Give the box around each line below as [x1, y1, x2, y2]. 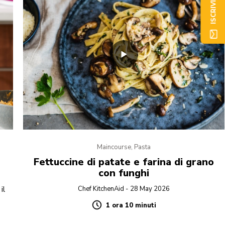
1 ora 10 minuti [105, 201, 156, 210]
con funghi [98, 166, 150, 180]
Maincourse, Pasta [97, 143, 151, 152]
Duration [91, 204, 125, 215]
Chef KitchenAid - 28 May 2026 [78, 184, 170, 194]
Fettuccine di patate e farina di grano [34, 155, 214, 169]
